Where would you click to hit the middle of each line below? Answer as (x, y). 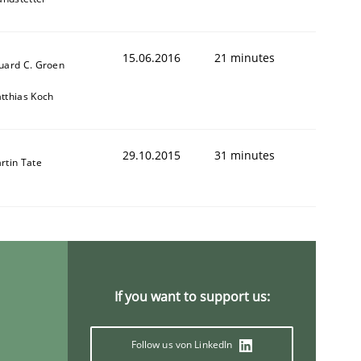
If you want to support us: (192, 296)
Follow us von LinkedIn (183, 344)
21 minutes (245, 57)
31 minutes (245, 155)
